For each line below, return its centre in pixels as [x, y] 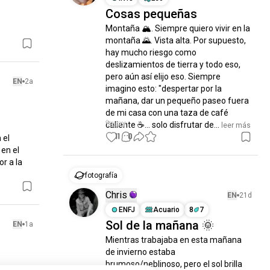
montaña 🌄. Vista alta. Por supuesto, [176, 40]
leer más [235, 125]
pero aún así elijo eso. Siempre [163, 77]
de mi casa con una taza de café [167, 113]
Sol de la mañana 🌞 [160, 225]
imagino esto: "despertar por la [164, 89]
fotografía [102, 175]
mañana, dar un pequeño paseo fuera [177, 101]
